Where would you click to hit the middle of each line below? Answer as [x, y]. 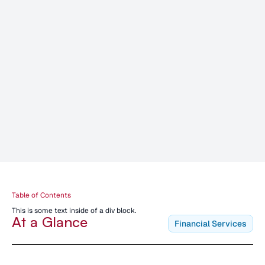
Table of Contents [41, 195]
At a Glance [50, 222]
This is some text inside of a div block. [74, 211]
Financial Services [211, 224]
